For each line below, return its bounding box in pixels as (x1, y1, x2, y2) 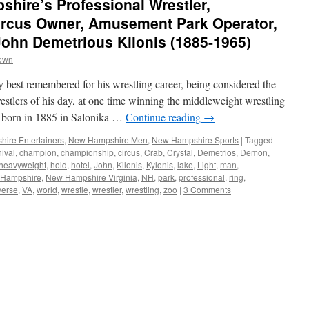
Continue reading (126, 110, 203, 124)
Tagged (245, 134, 273, 146)
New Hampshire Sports (152, 134, 239, 146)
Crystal (167, 146, 193, 158)
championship (61, 146, 114, 158)
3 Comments (183, 183, 231, 195)
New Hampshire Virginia (46, 171, 137, 183)
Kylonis (146, 159, 173, 170)
